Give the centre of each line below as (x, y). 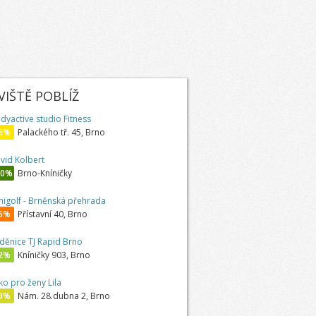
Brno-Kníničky (44, 173)
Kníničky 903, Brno (54, 255)
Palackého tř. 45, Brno (61, 132)
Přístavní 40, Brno (52, 214)
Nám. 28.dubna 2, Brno (63, 296)
